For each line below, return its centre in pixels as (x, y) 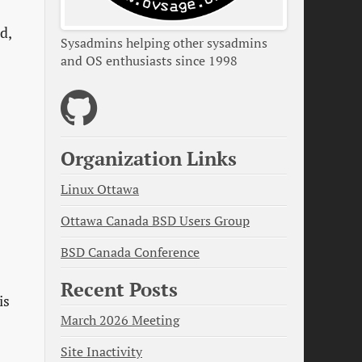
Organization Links (149, 159)
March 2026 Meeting (120, 320)
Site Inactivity (101, 351)
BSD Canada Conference (130, 252)
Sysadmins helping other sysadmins (164, 44)
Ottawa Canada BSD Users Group (155, 221)
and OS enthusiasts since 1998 (149, 61)
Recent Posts (119, 290)
